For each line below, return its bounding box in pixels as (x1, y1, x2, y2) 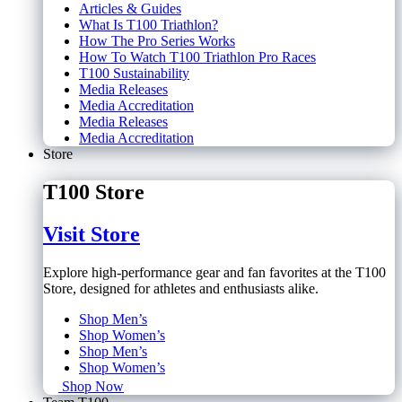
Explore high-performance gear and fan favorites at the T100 (43, 264, 386, 280)
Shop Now (62, 378, 124, 394)
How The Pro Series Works (79, 33, 235, 49)
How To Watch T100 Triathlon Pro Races (79, 49, 316, 66)
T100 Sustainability (79, 66, 189, 82)
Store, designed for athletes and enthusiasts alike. (43, 280, 319, 296)
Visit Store (43, 223, 140, 247)
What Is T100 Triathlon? (79, 17, 218, 33)
